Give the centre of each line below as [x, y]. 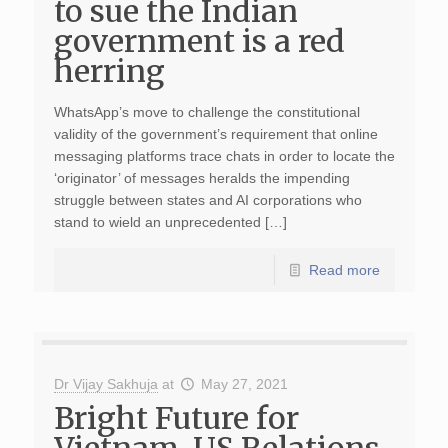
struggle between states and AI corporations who [207, 200]
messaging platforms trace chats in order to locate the [224, 156]
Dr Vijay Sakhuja [105, 384]
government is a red [199, 41]
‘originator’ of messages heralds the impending [201, 178]
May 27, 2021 [245, 384]
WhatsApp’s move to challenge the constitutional [206, 112]
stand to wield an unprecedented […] [170, 222]
